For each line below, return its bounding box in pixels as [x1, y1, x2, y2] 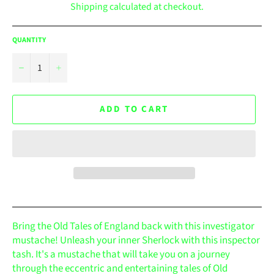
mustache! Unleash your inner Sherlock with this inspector [12, 232, 260, 248]
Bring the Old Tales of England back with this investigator [12, 218, 254, 234]
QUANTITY [12, 34, 46, 45]
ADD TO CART [99, 102, 169, 116]
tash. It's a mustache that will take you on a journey [12, 246, 230, 262]
